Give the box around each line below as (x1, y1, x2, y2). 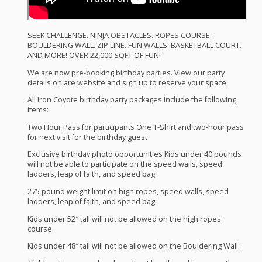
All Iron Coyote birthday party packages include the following (27, 95, 236, 105)
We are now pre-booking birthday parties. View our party (27, 67, 225, 78)
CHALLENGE (46, 30, 87, 40)
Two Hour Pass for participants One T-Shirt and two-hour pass (27, 122, 244, 132)
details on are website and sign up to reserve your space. (27, 77, 228, 88)
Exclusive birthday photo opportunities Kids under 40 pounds (27, 149, 242, 160)
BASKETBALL (170, 40, 213, 50)
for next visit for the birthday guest (27, 132, 147, 142)
